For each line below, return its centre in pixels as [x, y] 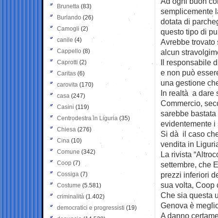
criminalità [71, 196]
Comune [68, 152]
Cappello [69, 51]
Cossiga [68, 174]
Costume [69, 185]
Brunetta [68, 6]
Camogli [68, 28]
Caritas [66, 73]
